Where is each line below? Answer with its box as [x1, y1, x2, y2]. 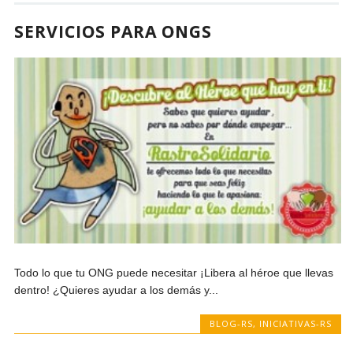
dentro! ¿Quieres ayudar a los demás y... [14, 284, 219, 297]
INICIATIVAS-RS [258, 318, 332, 330]
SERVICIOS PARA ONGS [14, 20, 213, 43]
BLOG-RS [209, 318, 253, 330]
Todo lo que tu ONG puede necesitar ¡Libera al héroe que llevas [14, 266, 334, 280]
